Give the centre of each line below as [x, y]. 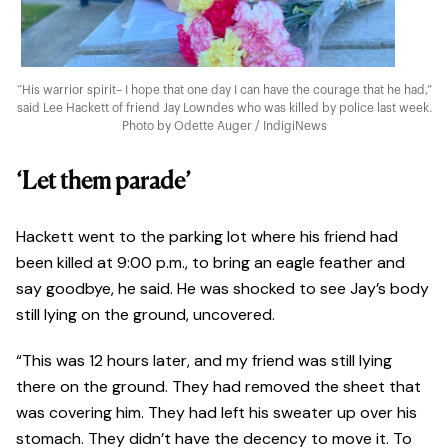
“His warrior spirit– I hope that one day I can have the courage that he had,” [224, 90]
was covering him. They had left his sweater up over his [216, 413]
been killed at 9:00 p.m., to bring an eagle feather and [210, 263]
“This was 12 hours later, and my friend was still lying [204, 361]
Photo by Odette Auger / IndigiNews [224, 126]
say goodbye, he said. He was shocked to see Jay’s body [222, 289]
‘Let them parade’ [103, 182]
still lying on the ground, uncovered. [147, 315]
